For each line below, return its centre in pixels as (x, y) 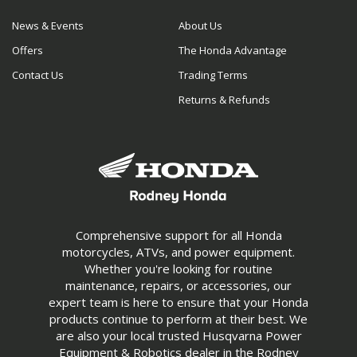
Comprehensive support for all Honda (178, 235)
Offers (27, 50)
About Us (200, 25)
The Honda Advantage (233, 50)
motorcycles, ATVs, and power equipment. (178, 252)
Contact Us (38, 75)
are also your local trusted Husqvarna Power (178, 335)
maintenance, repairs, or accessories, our (178, 285)
